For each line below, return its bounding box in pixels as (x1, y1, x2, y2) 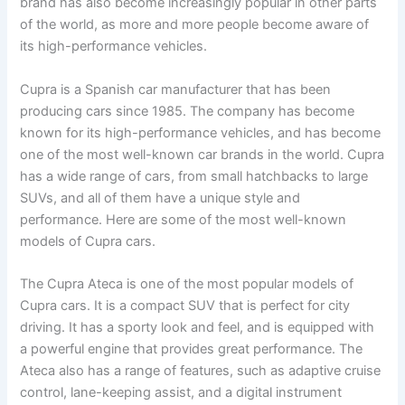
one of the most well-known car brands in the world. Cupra (20, 146, 385, 163)
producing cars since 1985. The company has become (20, 102, 355, 119)
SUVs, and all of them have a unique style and (20, 189, 301, 206)
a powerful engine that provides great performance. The (20, 340, 363, 357)
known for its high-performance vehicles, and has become (20, 124, 381, 141)
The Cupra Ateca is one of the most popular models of (20, 275, 354, 292)
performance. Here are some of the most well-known (20, 211, 347, 228)
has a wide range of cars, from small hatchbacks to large (20, 167, 369, 184)
